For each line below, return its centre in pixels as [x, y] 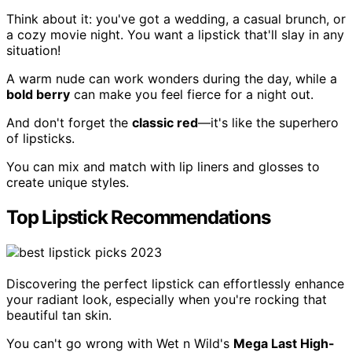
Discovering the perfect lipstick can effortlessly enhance [175, 284]
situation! [33, 51]
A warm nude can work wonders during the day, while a [172, 79]
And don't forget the [69, 123]
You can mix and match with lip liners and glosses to [163, 167]
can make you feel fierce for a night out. [192, 95]
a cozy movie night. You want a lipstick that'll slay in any [175, 35]
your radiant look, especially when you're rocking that [167, 300]
